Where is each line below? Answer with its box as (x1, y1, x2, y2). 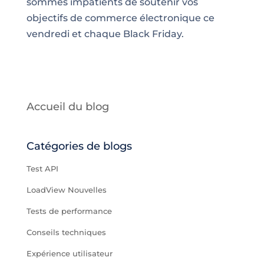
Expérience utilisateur (26, 248, 113, 258)
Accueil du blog (26, 100, 109, 113)
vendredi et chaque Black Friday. (26, 28, 184, 39)
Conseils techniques (26, 227, 106, 237)
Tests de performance (26, 206, 112, 216)
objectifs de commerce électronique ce (26, 12, 214, 24)
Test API (26, 163, 58, 173)
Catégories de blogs (26, 139, 132, 153)
